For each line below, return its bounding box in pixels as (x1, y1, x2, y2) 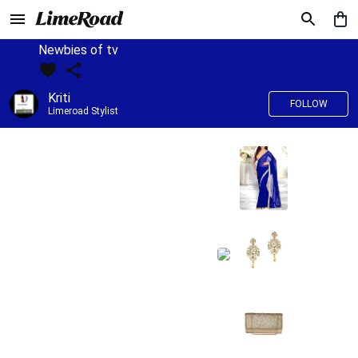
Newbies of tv (38, 42, 118, 58)
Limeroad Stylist (48, 105, 118, 117)
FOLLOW (289, 98, 328, 109)
